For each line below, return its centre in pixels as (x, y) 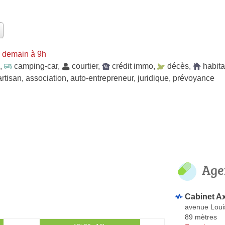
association (46, 78)
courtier (85, 66)
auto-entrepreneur (102, 78)
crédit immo (133, 66)
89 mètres (201, 217)
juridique (153, 78)
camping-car (36, 66)
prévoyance (194, 78)
